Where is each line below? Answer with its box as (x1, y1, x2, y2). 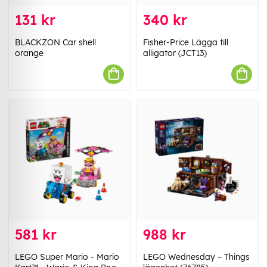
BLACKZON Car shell (15, 36, 96, 48)
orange (15, 47, 44, 58)
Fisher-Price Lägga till (143, 36, 228, 48)
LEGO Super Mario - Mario (15, 252, 119, 263)
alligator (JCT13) (143, 47, 207, 58)
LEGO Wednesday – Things (143, 252, 250, 263)
